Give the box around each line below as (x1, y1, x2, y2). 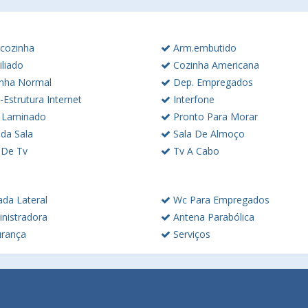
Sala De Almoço (170, 127, 245, 140)
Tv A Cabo (170, 144, 219, 157)
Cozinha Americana (170, 58, 259, 71)
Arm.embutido (170, 41, 236, 54)
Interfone (170, 93, 214, 106)
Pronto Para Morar (170, 110, 258, 123)
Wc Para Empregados (170, 193, 269, 206)
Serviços (170, 228, 210, 241)
